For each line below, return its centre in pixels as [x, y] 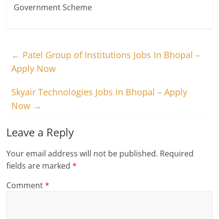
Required [177, 153]
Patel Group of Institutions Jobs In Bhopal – [110, 55]
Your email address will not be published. [82, 153]
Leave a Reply [40, 132]
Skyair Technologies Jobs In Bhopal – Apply [99, 92]
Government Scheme [53, 7]
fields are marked [40, 166]
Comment [26, 185]
